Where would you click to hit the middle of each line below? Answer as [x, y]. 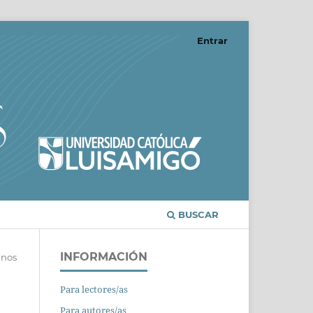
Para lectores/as [94, 289]
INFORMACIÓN [104, 256]
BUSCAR [197, 214]
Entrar [212, 40]
